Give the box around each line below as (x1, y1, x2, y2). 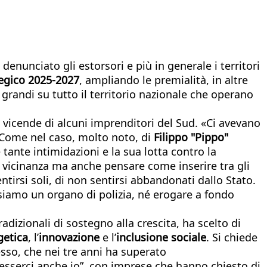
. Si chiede (206, 229, 257, 244)
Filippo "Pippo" (154, 129, 228, 144)
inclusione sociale (116, 229, 206, 244)
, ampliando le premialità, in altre (79, 72, 248, 87)
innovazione (39, 229, 100, 244)
